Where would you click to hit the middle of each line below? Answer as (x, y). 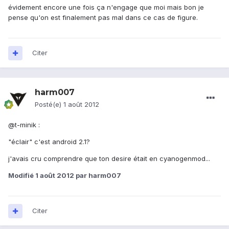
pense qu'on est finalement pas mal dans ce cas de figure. (103, 18)
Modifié (22, 176)
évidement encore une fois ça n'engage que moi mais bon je (106, 7)
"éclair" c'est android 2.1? (49, 142)
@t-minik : (24, 125)
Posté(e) (49, 105)
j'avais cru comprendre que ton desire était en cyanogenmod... (109, 159)
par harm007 (98, 176)
